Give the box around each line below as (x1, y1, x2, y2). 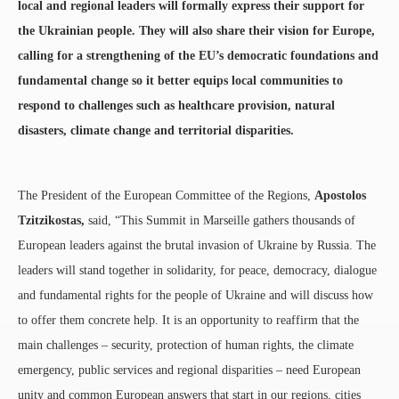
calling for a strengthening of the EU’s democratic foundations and (18, 48, 379, 62)
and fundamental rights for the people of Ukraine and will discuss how (18, 288, 373, 302)
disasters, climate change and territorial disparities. (18, 123, 294, 137)
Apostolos (314, 188, 366, 202)
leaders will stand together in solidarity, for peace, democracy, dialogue (18, 263, 377, 277)
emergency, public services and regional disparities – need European (18, 362, 361, 377)
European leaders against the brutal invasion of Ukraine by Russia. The (18, 238, 376, 252)
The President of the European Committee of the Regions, (18, 188, 314, 202)
